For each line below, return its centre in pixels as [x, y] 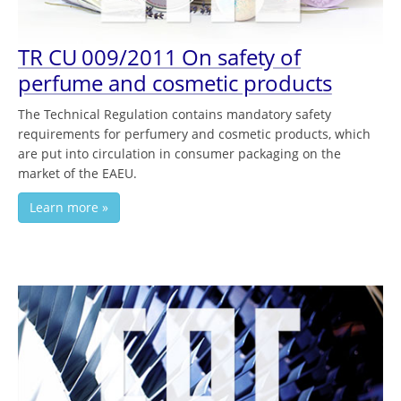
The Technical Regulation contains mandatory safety [175, 115]
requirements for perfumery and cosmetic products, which [194, 134]
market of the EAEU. [77, 174]
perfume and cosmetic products [175, 83]
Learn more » [69, 208]
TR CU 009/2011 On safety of [160, 57]
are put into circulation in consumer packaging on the [179, 154]
